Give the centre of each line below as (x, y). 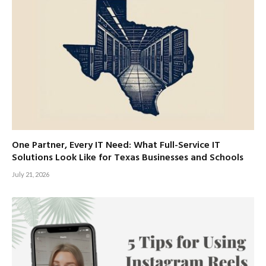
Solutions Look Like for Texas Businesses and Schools (128, 158)
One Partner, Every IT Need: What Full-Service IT (116, 145)
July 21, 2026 (31, 174)
